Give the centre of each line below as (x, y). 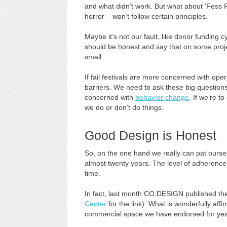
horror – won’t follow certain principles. (146, 16)
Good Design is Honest (150, 135)
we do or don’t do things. (124, 107)
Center (96, 204)
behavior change (162, 97)
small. (94, 57)
